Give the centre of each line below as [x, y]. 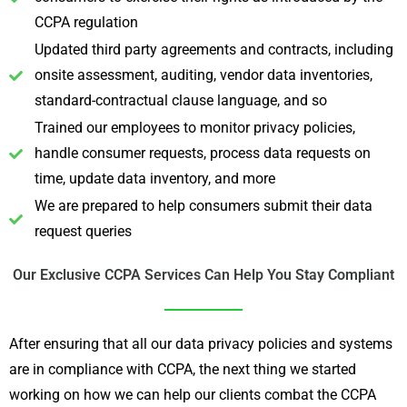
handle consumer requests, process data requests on [202, 153]
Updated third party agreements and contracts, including [213, 50]
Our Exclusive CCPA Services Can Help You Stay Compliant [203, 275]
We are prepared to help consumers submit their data [203, 206]
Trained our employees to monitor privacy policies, [194, 128]
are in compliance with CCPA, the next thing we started [183, 369]
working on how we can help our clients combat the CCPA [193, 394]
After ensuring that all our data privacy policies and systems [201, 343]
